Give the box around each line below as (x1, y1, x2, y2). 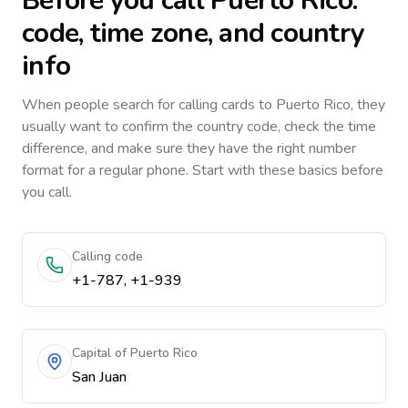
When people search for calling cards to (22, 95, 276, 115)
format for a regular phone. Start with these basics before (22, 160, 383, 180)
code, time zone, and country (22, 15, 364, 52)
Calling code (72, 248, 143, 265)
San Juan (72, 367, 127, 387)
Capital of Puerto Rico (72, 344, 198, 362)
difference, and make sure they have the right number (22, 138, 356, 158)
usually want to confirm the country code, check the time (22, 117, 376, 137)
